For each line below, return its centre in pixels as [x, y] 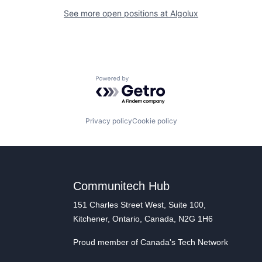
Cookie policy [154, 121]
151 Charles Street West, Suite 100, [139, 205]
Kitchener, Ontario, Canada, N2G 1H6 [143, 219]
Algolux [184, 13]
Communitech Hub [121, 186]
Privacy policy [108, 121]
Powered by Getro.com [147, 82]
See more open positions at [117, 13]
